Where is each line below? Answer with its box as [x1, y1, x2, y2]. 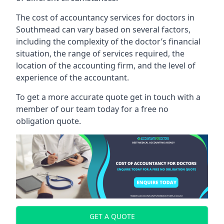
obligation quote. [16, 115, 81, 126]
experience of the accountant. [16, 71, 129, 83]
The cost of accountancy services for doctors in [16, 11, 194, 23]
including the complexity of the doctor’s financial [16, 35, 200, 47]
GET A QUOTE [89, 211, 135, 221]
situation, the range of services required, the [16, 47, 184, 59]
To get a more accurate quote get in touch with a [16, 91, 200, 102]
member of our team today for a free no [16, 103, 168, 114]
